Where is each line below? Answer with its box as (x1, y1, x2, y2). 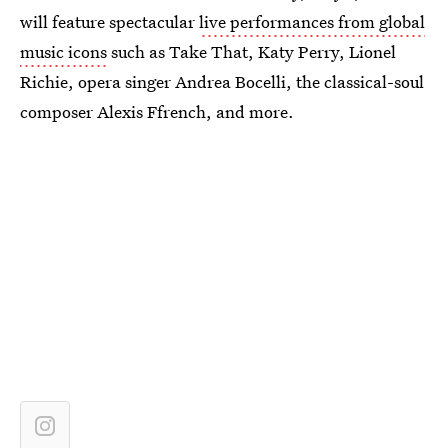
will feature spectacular (20, 10, 199, 33)
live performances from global (199, 10, 425, 33)
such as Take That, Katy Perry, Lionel (107, 40, 396, 63)
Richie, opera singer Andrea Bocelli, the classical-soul (20, 70, 424, 93)
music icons (20, 40, 107, 63)
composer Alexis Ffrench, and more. (20, 100, 294, 123)
